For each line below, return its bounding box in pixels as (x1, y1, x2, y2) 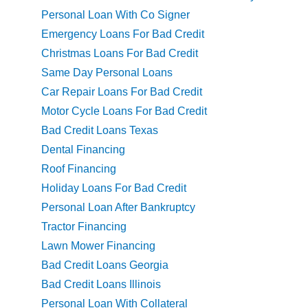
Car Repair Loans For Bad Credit (41, 86, 202, 98)
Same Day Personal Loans (41, 67, 173, 79)
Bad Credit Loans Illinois (41, 278, 161, 291)
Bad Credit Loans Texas (41, 124, 158, 137)
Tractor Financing (41, 221, 126, 233)
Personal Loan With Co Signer (41, 9, 190, 21)
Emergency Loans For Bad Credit (41, 28, 204, 41)
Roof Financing (41, 163, 116, 175)
